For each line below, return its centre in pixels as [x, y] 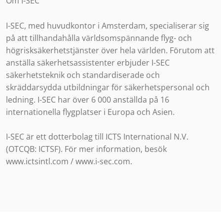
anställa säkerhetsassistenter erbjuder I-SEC [88, 62]
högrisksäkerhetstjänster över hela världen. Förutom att [110, 50]
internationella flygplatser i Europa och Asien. [90, 112]
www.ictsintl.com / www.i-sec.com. [69, 162]
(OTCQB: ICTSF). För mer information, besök [86, 149]
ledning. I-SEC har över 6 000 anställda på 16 [88, 99]
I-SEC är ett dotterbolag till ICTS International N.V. [97, 137]
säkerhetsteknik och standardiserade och [83, 75]
